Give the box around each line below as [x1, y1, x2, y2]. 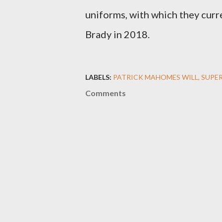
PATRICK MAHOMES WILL [113, 73, 198, 82]
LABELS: [85, 73, 111, 82]
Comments [85, 88, 126, 98]
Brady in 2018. [85, 28, 150, 41]
